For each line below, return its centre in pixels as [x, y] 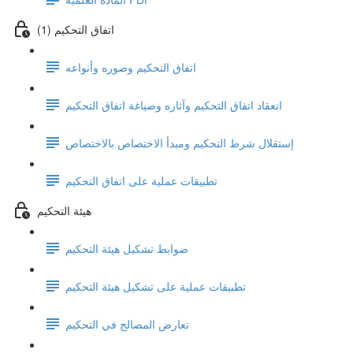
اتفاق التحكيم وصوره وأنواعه [131, 67]
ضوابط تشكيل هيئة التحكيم [127, 248]
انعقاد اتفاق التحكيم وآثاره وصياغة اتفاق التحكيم [174, 104]
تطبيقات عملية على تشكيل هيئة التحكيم [156, 286]
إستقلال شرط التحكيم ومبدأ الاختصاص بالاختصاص [180, 142]
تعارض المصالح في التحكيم [127, 323]
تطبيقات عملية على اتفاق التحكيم [141, 180]
